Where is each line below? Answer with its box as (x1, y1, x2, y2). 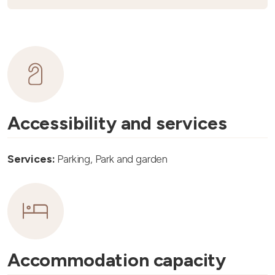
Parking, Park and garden (55, 152, 168, 165)
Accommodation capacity (7, 249, 227, 271)
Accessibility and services (7, 112, 227, 134)
